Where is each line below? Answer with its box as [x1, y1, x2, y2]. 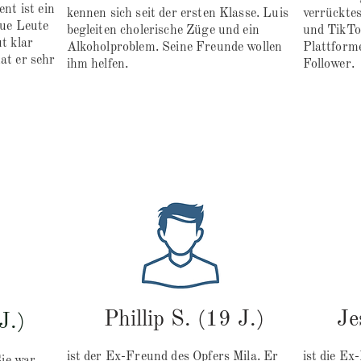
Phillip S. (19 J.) [104, 309, 264, 331]
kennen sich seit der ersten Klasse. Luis [66, 7, 288, 21]
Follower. [302, 58, 355, 72]
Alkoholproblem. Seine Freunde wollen [66, 41, 283, 55]
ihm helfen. [66, 58, 132, 72]
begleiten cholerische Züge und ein [66, 24, 259, 38]
